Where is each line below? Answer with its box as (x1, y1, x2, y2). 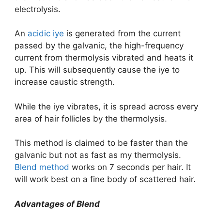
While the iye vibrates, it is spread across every (15, 101, 198, 111)
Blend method (15, 162, 69, 172)
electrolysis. (15, 4, 61, 14)
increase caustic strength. (15, 77, 115, 87)
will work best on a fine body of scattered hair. (15, 174, 196, 185)
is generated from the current (64, 29, 181, 39)
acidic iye (28, 29, 64, 39)
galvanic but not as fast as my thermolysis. (15, 150, 181, 160)
